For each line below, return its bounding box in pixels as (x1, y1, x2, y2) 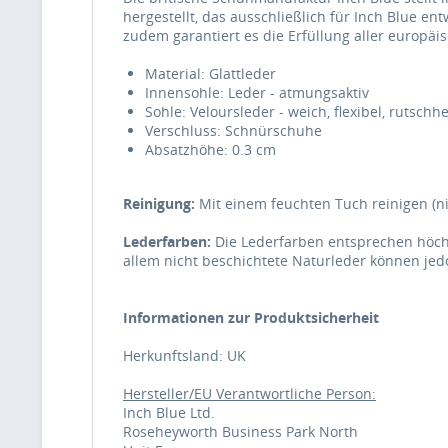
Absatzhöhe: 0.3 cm (145, 139, 276, 159)
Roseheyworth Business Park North (123, 421, 358, 441)
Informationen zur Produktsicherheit (123, 307, 379, 327)
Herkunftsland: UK (123, 345, 246, 365)
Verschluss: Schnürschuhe (145, 120, 322, 140)
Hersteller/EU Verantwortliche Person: (123, 383, 376, 403)
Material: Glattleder (145, 63, 276, 83)
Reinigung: (123, 193, 195, 213)
